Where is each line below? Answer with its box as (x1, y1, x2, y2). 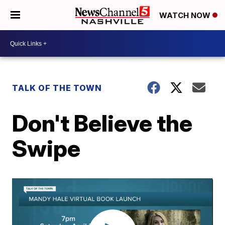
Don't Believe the (12, 109, 193, 137)
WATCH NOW (159, 11, 212, 21)
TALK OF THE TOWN (12, 83, 102, 93)
